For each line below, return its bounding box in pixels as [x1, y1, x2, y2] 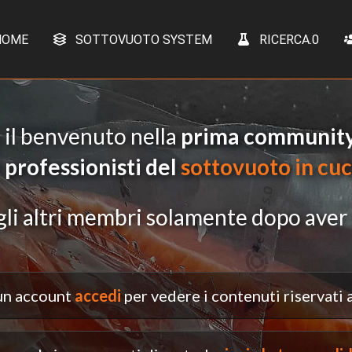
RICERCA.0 [255, 31, 319, 47]
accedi [75, 286, 121, 305]
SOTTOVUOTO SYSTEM [71, 31, 212, 47]
